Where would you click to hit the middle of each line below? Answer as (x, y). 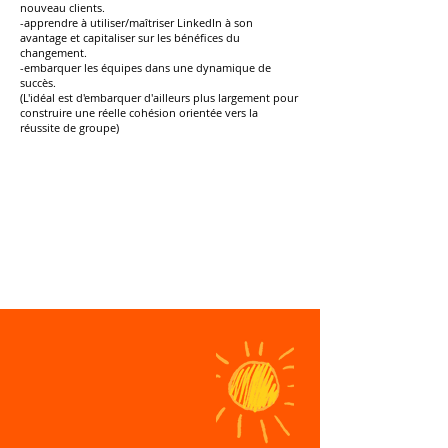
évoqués (159, 247)
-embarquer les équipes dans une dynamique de (145, 67)
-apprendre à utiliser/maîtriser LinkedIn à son (136, 22)
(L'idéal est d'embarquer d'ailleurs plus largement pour (159, 97)
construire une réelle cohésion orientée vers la (139, 112)
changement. (53, 52)
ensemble (159, 265)
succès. (38, 82)
